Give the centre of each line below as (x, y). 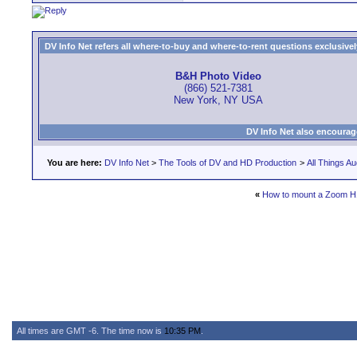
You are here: (75, 163)
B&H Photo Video (218, 76)
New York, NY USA (218, 100)
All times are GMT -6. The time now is (90, 331)
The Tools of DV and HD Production (228, 163)
